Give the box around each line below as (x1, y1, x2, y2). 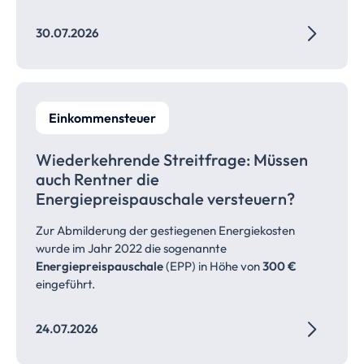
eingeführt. (36, 276, 95, 292)
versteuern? (207, 188, 295, 209)
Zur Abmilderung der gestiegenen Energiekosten (36, 223, 295, 238)
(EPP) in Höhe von (163, 258, 262, 274)
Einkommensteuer (49, 110, 156, 126)
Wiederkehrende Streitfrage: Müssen (36, 149, 308, 170)
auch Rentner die (36, 169, 159, 189)
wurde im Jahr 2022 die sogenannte (36, 240, 227, 256)
